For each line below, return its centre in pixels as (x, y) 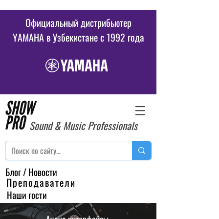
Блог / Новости (31, 172)
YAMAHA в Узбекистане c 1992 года (78, 37)
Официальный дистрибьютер (78, 22)
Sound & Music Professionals (83, 125)
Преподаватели (41, 182)
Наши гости (27, 195)
